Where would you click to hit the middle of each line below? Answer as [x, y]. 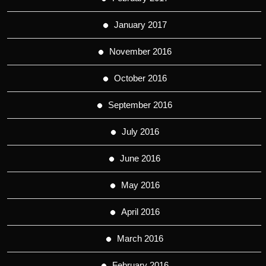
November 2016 [140, 51]
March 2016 [140, 238]
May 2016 [140, 185]
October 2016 [140, 78]
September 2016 [140, 105]
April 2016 [140, 212]
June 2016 [140, 158]
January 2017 [140, 25]
